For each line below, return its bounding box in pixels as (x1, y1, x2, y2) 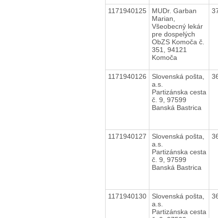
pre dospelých (151, 30, 195, 38)
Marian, (151, 14, 175, 22)
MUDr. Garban (151, 6, 197, 15)
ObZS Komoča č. (151, 37, 204, 46)
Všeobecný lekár (151, 22, 203, 30)
